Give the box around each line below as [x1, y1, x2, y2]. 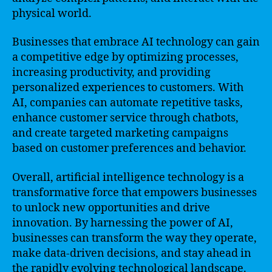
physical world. [12, 6, 92, 21]
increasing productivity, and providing [12, 66, 211, 80]
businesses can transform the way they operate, [12, 231, 257, 245]
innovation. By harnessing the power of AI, [12, 216, 233, 230]
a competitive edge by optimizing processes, [12, 50, 239, 64]
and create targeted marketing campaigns [12, 126, 228, 140]
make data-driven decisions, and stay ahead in [12, 246, 251, 260]
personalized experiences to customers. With [12, 81, 243, 95]
